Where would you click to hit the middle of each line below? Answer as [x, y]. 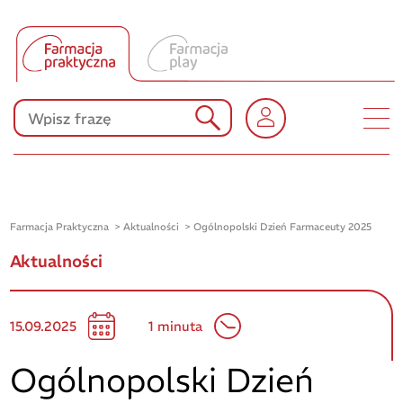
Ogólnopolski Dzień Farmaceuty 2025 [283, 227]
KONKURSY [203, 126]
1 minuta [176, 327]
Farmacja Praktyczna [60, 227]
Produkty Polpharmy [204, 66]
